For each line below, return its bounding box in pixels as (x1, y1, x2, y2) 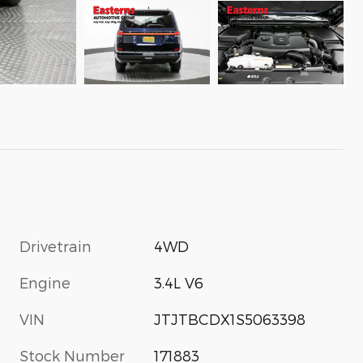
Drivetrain (19, 237, 92, 255)
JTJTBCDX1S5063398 (154, 310, 306, 328)
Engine (19, 274, 70, 292)
